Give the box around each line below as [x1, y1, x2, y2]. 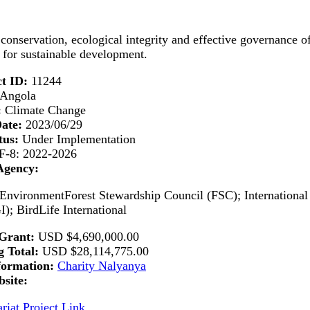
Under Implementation [22, 132, 136, 147]
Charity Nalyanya [57, 259, 146, 273]
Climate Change [5, 103, 86, 118]
